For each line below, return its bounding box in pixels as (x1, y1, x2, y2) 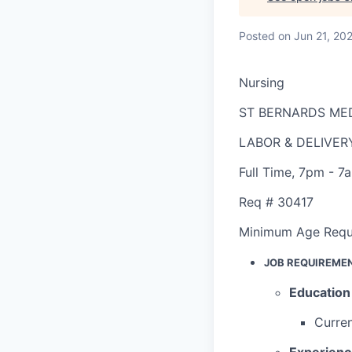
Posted (239, 28, 275, 42)
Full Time (239, 163, 291, 180)
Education (289, 284, 350, 300)
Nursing (239, 74, 284, 90)
